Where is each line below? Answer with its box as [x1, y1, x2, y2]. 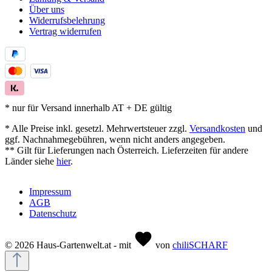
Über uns [29, 4, 64, 15]
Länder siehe [5, 155, 56, 166]
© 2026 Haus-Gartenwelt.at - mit [5, 239, 134, 250]
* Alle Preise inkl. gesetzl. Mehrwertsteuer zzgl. [5, 123, 189, 134]
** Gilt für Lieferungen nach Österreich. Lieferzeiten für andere [5, 144, 248, 155]
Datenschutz [29, 208, 76, 219]
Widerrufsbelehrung [29, 15, 105, 25]
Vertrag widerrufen [29, 25, 101, 36]
